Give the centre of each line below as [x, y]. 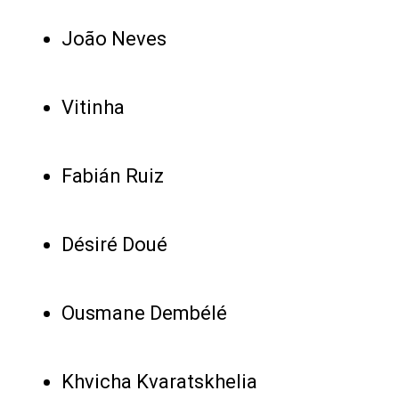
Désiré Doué [114, 244]
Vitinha [93, 107]
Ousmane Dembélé [144, 313]
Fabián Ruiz [112, 175]
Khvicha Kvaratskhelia [159, 381]
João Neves [114, 38]
